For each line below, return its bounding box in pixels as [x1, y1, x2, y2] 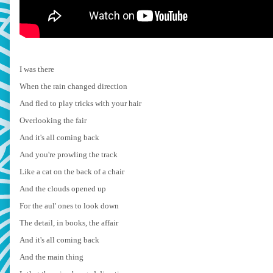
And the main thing [19, 252, 83, 261]
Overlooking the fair [19, 115, 87, 125]
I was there [19, 64, 54, 74]
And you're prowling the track [19, 149, 118, 159]
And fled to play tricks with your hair [19, 98, 141, 108]
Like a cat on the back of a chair [19, 166, 124, 176]
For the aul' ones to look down [19, 200, 119, 210]
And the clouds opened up [19, 183, 106, 193]
